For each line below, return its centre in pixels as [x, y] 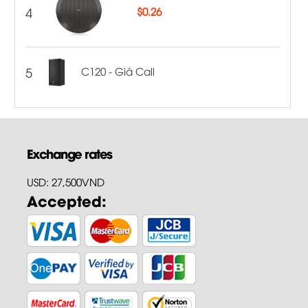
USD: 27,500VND [65, 181]
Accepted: [66, 200]
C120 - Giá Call [118, 70]
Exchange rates [69, 153]
